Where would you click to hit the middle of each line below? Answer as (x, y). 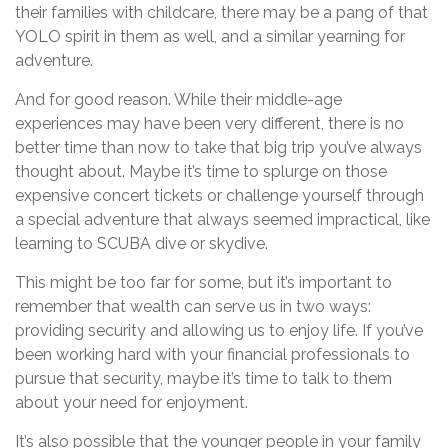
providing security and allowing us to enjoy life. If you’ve (219, 330)
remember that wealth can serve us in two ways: (193, 306)
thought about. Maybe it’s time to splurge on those (201, 171)
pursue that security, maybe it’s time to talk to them (203, 378)
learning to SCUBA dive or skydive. (141, 243)
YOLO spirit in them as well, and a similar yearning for (210, 36)
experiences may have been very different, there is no (209, 123)
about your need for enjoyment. (131, 402)
